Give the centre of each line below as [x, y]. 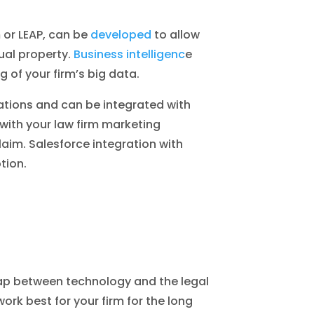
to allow [176, 34]
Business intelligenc [130, 54]
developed [121, 34]
